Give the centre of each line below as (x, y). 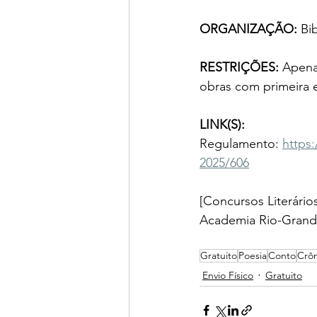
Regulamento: (241, 144)
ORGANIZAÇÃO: (250, 29)
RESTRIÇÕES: (241, 67)
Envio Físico (228, 275)
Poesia (253, 255)
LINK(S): (222, 125)
